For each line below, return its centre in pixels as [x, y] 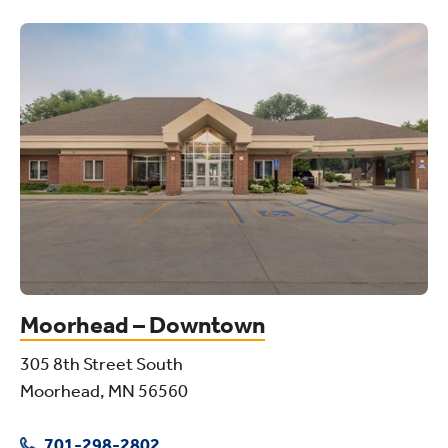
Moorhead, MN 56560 [104, 390]
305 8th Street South [101, 363]
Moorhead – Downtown [142, 324]
